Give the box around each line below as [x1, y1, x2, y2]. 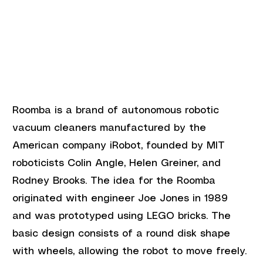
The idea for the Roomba [90, 176, 220, 186]
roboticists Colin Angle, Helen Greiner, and [12, 158, 225, 168]
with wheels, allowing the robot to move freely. [12, 246, 251, 256]
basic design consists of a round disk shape [12, 228, 234, 238]
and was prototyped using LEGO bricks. [12, 211, 212, 221]
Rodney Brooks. [12, 176, 87, 186]
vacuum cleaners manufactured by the [12, 123, 210, 133]
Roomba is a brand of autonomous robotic [12, 105, 223, 115]
